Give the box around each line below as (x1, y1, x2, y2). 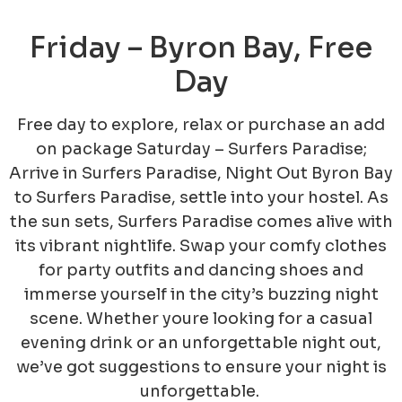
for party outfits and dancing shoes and (39, 259, 363, 280)
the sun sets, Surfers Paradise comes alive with (9, 211, 393, 232)
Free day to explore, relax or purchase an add (17, 114, 385, 135)
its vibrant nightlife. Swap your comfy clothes (15, 235, 387, 256)
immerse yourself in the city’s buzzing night (23, 284, 379, 304)
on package (35, 138, 133, 159)
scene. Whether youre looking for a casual (30, 308, 372, 328)
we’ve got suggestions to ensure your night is (15, 356, 387, 377)
